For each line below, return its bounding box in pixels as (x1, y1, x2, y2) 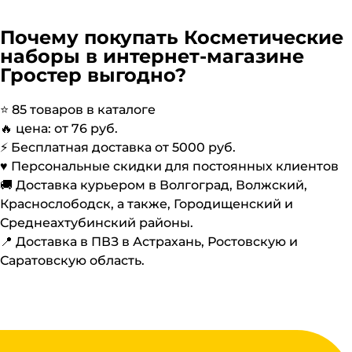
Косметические (184, 25, 343, 49)
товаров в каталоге (27, 101, 156, 117)
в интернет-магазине (80, 44, 304, 68)
